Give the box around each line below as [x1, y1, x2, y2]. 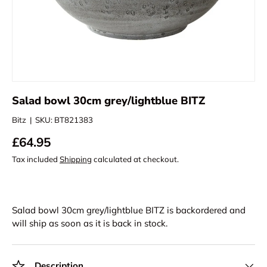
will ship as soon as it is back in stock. [12, 217, 167, 229]
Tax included [12, 154, 60, 164]
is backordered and [164, 204, 246, 216]
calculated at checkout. [92, 154, 179, 164]
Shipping [60, 154, 92, 164]
